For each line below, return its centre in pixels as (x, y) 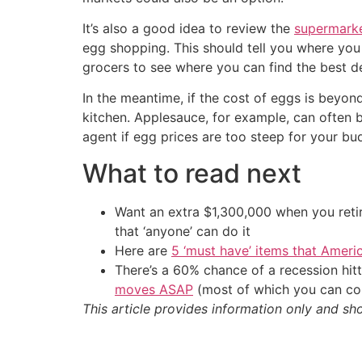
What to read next (192, 173)
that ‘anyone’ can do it (183, 231)
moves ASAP (154, 289)
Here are (143, 250)
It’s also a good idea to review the (188, 29)
